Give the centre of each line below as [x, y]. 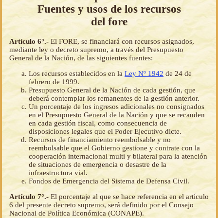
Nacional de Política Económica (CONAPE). [77, 213]
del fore [109, 22]
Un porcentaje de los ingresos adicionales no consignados [117, 106]
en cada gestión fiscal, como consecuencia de [98, 123]
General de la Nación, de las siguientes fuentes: [81, 58]
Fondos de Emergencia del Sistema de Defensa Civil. [109, 181]
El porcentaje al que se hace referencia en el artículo [130, 196]
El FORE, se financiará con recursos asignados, [122, 41]
